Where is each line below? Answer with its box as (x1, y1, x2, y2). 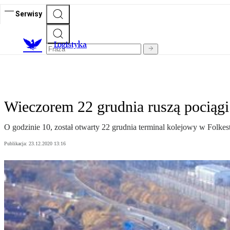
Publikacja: (4, 141, 29, 147)
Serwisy (15, 9, 42, 18)
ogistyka (57, 40, 87, 50)
